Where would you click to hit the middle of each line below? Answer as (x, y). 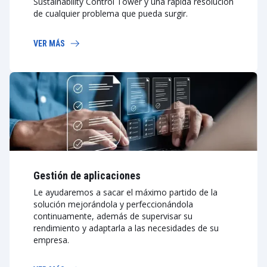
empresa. (51, 240)
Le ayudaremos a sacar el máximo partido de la (125, 192)
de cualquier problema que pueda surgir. (111, 13)
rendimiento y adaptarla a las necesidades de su (126, 228)
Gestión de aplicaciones (87, 176)
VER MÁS (49, 44)
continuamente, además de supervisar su (113, 216)
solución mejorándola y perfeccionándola (113, 204)
